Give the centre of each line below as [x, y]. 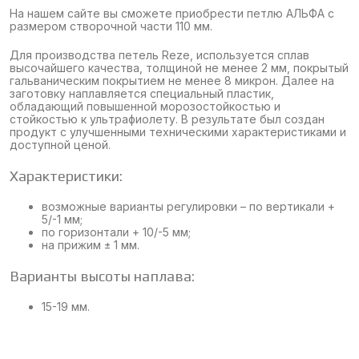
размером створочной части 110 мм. [111, 26]
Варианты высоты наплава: [102, 276]
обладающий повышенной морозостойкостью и [145, 106]
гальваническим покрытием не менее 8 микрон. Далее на [172, 80]
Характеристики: [66, 175]
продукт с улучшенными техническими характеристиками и [178, 131]
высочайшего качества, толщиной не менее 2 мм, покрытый [179, 67]
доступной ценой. [60, 144]
